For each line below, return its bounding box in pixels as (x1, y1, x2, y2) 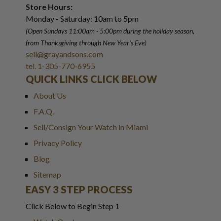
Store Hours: (26, 1, 73, 11)
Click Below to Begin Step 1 (26, 201, 119, 211)
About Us (34, 90, 66, 100)
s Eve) (131, 38, 147, 47)
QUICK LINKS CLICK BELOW (26, 73, 157, 85)
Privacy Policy (34, 138, 82, 147)
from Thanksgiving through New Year (26, 38, 129, 47)
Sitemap (34, 169, 61, 179)
